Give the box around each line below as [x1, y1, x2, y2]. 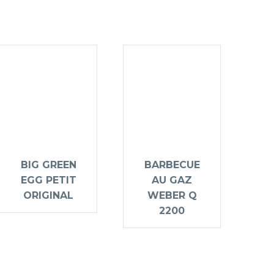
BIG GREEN [20, 159, 76, 171]
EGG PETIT [20, 174, 76, 187]
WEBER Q [147, 190, 197, 202]
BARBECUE [144, 159, 200, 171]
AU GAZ [152, 174, 192, 187]
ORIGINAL [23, 190, 73, 202]
